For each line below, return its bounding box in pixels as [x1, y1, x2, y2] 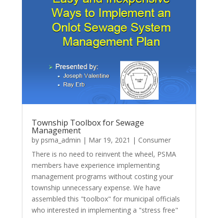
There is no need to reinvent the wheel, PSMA [31, 149, 176, 159]
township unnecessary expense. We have [31, 183, 161, 193]
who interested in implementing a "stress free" [31, 205, 178, 215]
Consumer [138, 135, 171, 145]
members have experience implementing [31, 161, 160, 170]
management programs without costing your [31, 172, 173, 182]
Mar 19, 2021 [88, 135, 130, 145]
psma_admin [40, 135, 81, 145]
